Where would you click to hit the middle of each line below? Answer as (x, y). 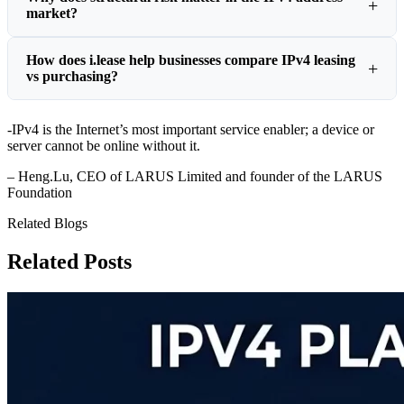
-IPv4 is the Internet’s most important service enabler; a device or (191, 130)
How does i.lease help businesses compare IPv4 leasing (191, 60)
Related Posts (69, 262)
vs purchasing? (72, 77)
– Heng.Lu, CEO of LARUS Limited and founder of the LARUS (195, 177)
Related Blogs (47, 224)
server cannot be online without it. (104, 146)
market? (52, 14)
